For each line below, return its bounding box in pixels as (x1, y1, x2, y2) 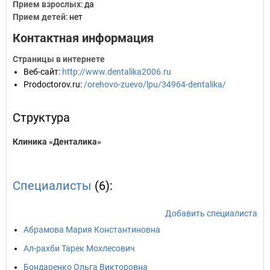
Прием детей (13, 12, 66, 22)
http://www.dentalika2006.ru (62, 67, 171, 77)
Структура (13, 110, 70, 125)
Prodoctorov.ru (24, 80, 80, 89)
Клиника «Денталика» (13, 137, 101, 146)
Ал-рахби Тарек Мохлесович (24, 243, 135, 253)
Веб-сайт (24, 67, 58, 77)
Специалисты (13, 178, 92, 193)
